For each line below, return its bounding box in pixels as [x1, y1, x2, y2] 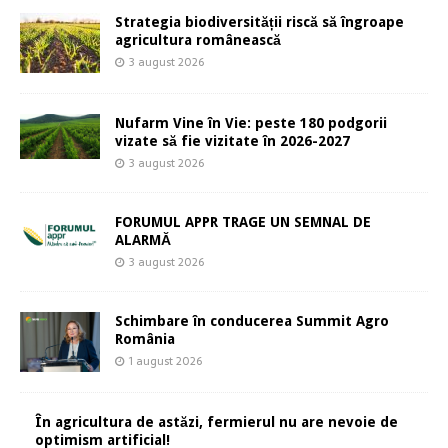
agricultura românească [115, 32, 281, 49]
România [115, 331, 175, 348]
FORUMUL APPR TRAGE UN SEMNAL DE [115, 214, 371, 231]
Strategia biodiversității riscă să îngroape [115, 14, 404, 31]
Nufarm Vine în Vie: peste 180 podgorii [115, 115, 387, 132]
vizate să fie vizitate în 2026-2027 [115, 133, 350, 150]
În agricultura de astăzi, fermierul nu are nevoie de [35, 414, 398, 431]
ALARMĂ [115, 232, 171, 249]
